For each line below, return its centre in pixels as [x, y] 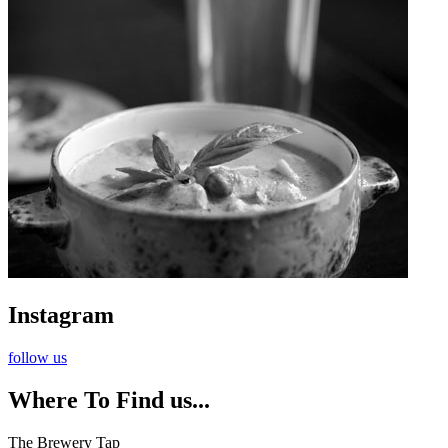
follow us [37, 357]
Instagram [61, 315]
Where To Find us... [109, 399]
